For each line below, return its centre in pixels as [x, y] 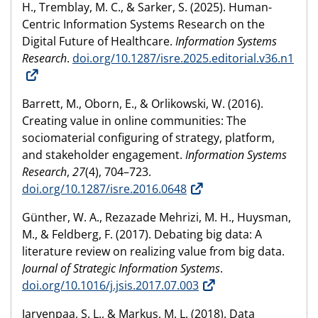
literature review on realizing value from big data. [153, 252]
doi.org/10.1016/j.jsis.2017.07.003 [110, 286]
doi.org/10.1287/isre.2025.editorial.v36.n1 [183, 59]
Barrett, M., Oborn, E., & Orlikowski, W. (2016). [143, 104]
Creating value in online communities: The [134, 121]
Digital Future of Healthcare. [99, 42]
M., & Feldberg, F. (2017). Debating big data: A [142, 235]
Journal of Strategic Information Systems [121, 269]
